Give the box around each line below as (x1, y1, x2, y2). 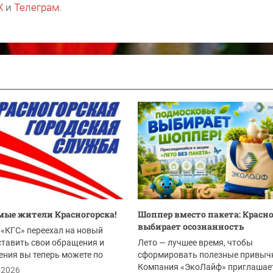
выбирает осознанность (138, 221, 244, 232)
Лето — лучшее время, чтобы (138, 238, 253, 247)
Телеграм (14, 1, 59, 13)
